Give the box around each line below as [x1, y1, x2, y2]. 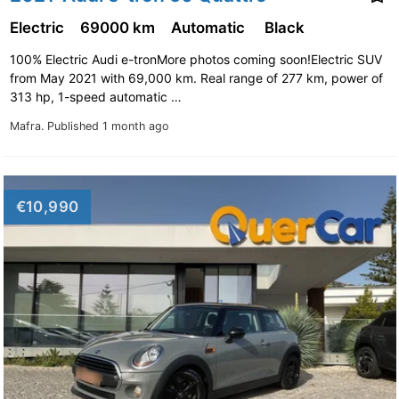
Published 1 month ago [46, 118, 169, 133]
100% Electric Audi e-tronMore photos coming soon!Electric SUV [9, 51, 382, 67]
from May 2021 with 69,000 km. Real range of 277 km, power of [9, 69, 383, 85]
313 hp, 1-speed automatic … [9, 88, 185, 104]
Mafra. [9, 118, 47, 133]
